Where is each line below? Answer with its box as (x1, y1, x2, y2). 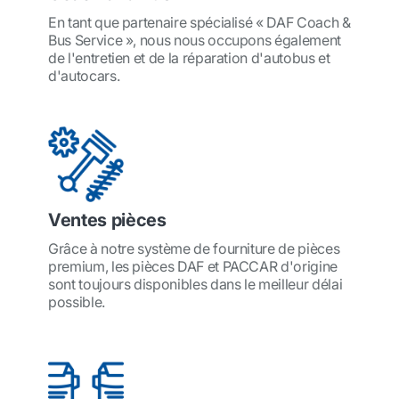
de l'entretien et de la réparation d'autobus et (48, 49, 330, 67)
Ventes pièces (48, 209, 167, 231)
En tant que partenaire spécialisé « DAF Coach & (48, 13, 351, 31)
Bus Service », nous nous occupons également (48, 31, 341, 49)
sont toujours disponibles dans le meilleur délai (48, 275, 343, 293)
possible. (48, 293, 105, 311)
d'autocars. (48, 67, 120, 85)
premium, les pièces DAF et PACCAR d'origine (48, 257, 338, 275)
